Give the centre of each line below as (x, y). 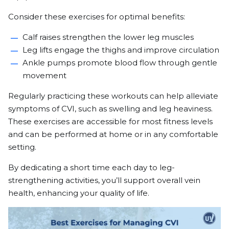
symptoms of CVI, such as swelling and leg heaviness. (110, 108)
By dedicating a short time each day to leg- (91, 167)
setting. (22, 147)
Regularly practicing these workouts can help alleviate (113, 96)
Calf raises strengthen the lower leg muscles (108, 37)
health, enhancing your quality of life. (79, 193)
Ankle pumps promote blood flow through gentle (120, 62)
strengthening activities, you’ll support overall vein (104, 180)
